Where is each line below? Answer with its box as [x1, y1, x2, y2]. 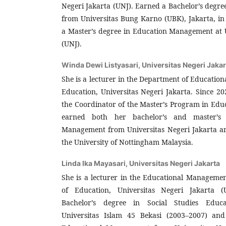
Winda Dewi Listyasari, [62, 60, 142, 69]
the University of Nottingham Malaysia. [62, 137, 193, 147]
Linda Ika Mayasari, [62, 158, 129, 167]
